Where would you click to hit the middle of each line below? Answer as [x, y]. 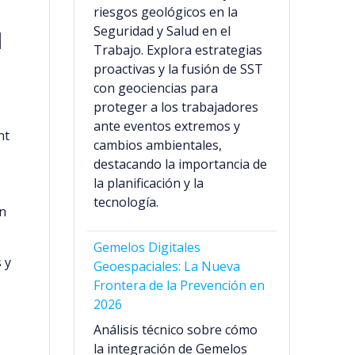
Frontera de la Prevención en [179, 286]
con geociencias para [156, 88]
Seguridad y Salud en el [162, 31]
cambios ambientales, [158, 145]
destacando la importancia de [181, 164]
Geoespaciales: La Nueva [167, 267]
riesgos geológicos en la [166, 12]
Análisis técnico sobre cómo [176, 330]
